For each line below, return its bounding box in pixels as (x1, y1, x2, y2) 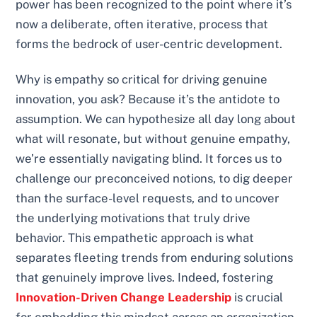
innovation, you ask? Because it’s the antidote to (16, 92, 280, 107)
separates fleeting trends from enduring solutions (16, 250, 294, 265)
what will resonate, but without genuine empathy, (16, 132, 291, 146)
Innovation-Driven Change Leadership (16, 290, 232, 305)
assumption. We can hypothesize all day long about (16, 112, 296, 127)
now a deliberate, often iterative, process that (16, 17, 269, 32)
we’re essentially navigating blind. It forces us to (16, 151, 282, 166)
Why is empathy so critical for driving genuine (16, 72, 268, 87)
